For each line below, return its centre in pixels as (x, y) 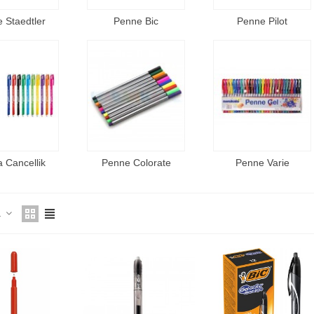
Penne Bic (136, 21)
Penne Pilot (262, 21)
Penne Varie (262, 163)
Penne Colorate (136, 163)
